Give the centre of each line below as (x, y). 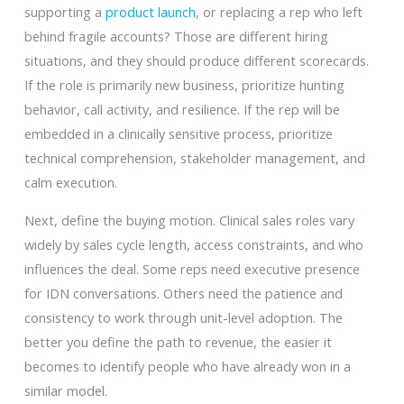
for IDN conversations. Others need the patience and (183, 293)
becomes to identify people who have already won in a (187, 366)
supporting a (64, 12)
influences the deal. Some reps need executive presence (192, 268)
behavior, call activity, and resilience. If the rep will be (182, 110)
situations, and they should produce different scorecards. (196, 61)
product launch (150, 12)
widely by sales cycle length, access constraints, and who (193, 244)
